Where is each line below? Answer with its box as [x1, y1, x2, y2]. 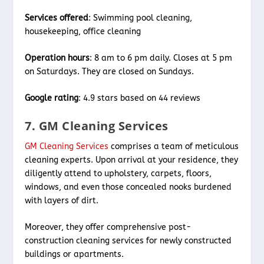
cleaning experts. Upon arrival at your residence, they [25, 154, 239, 165]
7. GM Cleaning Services [25, 117, 169, 134]
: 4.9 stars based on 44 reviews [78, 93, 201, 104]
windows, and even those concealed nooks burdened [25, 181, 232, 192]
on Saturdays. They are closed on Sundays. [25, 67, 194, 77]
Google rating [25, 93, 79, 104]
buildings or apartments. [25, 249, 124, 260]
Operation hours [25, 53, 90, 64]
